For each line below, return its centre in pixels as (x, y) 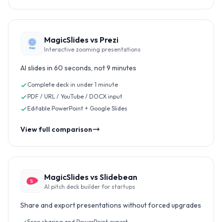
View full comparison (56, 129)
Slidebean (118, 177)
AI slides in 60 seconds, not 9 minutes (78, 68)
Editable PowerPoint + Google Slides (77, 108)
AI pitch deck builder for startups (90, 187)
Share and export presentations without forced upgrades (111, 205)
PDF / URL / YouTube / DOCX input (75, 96)
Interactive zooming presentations (92, 49)
